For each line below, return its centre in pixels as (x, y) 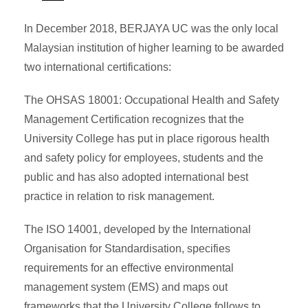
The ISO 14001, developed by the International (137, 229)
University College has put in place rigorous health (147, 138)
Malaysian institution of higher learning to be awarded (154, 47)
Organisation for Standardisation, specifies (127, 248)
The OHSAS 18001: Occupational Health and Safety (152, 100)
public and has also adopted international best (136, 177)
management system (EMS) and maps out (126, 287)
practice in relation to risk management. (119, 196)
